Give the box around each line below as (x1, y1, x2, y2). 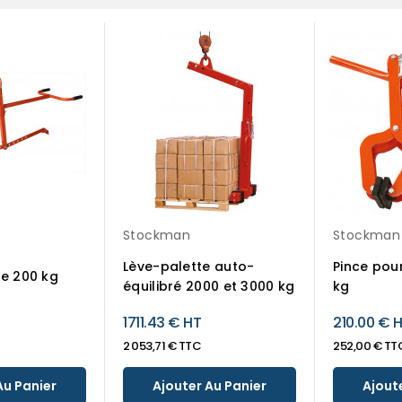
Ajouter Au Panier (153, 377, 267, 395)
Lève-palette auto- (123, 258, 255, 275)
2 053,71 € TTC (123, 337, 201, 354)
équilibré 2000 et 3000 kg (123, 277, 295, 295)
